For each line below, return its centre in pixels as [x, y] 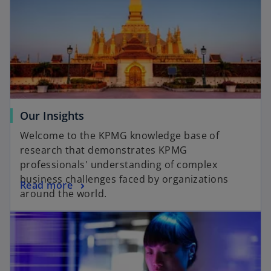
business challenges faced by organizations [124, 179]
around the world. [64, 193]
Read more [46, 185]
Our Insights [52, 115]
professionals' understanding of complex [119, 164]
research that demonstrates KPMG [104, 150]
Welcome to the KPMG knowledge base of [120, 135]
